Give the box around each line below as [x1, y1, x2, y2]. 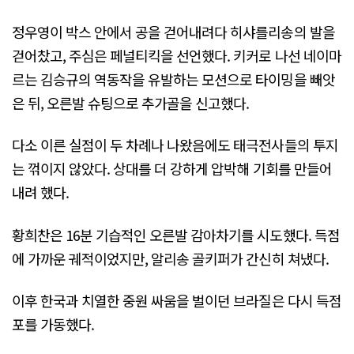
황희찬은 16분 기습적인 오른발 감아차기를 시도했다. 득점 [12, 224, 340, 245]
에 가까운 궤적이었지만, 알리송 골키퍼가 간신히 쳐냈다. [12, 247, 329, 269]
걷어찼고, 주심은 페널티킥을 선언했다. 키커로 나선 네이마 [12, 45, 341, 66]
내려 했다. [12, 182, 70, 203]
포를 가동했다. [12, 314, 95, 335]
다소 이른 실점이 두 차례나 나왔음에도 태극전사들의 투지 [12, 134, 338, 156]
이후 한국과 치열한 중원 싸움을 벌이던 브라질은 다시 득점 [12, 290, 341, 311]
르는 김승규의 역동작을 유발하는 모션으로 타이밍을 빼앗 [12, 69, 335, 90]
